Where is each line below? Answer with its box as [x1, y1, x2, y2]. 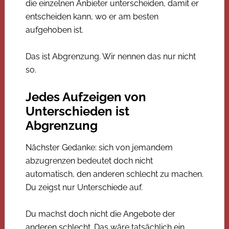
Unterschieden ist [25, 103, 129, 119]
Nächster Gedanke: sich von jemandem [25, 142, 173, 152]
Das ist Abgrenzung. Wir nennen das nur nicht [25, 51, 196, 61]
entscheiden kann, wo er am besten [25, 11, 158, 21]
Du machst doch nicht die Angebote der [25, 209, 175, 219]
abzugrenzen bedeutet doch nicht [25, 155, 153, 166]
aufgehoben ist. [25, 25, 83, 35]
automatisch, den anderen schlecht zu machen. [25, 169, 203, 179]
